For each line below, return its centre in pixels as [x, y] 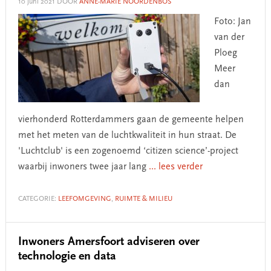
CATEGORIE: [38, 199]
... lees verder [175, 167]
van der [229, 38]
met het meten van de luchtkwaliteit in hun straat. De [127, 135]
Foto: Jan [232, 22]
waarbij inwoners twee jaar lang [83, 167]
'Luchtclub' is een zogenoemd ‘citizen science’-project [128, 151]
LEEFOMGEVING [84, 199]
